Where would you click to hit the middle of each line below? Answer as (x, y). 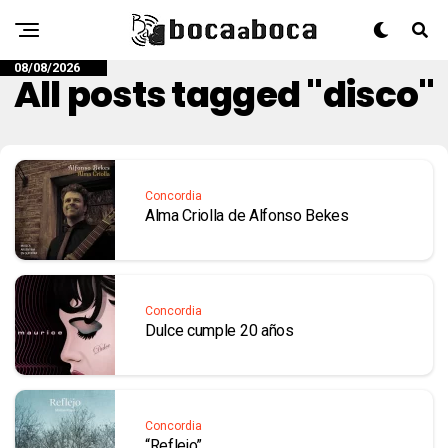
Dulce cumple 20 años (221, 330)
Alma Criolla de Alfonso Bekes (247, 215)
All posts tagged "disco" (224, 94)
